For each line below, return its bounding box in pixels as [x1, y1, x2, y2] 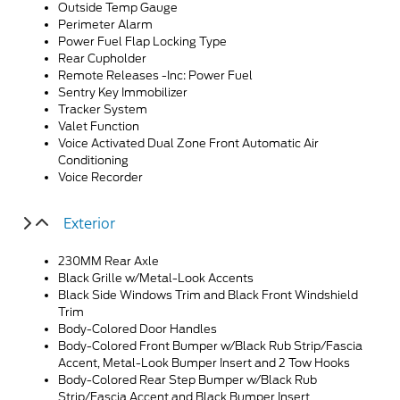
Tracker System [58, 102, 147, 116]
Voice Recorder [58, 170, 143, 184]
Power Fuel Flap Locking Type [58, 34, 227, 48]
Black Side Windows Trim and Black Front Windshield [58, 287, 358, 302]
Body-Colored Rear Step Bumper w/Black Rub [58, 372, 317, 387]
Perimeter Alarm [58, 17, 153, 31]
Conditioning [58, 153, 129, 167]
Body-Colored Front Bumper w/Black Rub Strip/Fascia [58, 338, 362, 353]
